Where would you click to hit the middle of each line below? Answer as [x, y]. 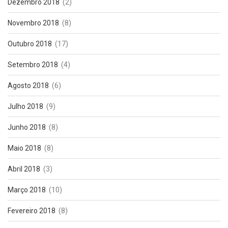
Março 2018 [27, 190]
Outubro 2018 [30, 44]
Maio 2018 [24, 148]
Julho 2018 [25, 107]
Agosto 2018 [28, 86]
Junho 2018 [27, 127]
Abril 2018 [24, 169]
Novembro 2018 [33, 23]
